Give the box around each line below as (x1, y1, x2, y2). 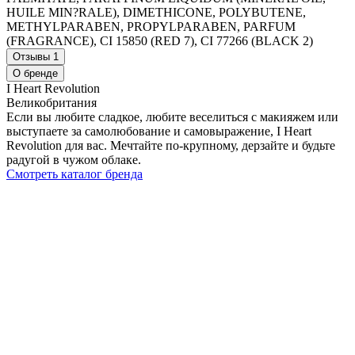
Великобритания (6, 96, 97, 110)
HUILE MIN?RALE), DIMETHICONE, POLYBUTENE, (6, 6, 306, 20)
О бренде (13, 67, 58, 80)
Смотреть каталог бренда (6, 167, 143, 181)
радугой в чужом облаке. (6, 153, 141, 167)
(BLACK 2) (251, 34, 313, 48)
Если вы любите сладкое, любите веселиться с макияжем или (6, 110, 338, 124)
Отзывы (13, 51, 53, 63)
